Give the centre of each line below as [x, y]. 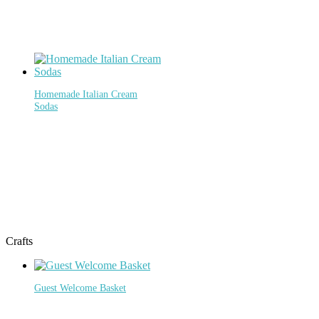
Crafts [19, 241]
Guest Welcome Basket [80, 288]
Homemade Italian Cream [86, 94]
